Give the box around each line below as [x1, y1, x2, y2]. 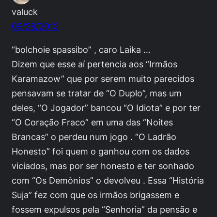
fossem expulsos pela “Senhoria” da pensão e [12, 203, 197, 215]
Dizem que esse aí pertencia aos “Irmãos [12, 58, 177, 69]
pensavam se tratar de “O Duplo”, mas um [12, 87, 182, 98]
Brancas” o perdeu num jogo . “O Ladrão [12, 131, 176, 142]
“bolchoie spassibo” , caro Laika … [12, 44, 151, 55]
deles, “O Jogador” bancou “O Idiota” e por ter [12, 102, 201, 113]
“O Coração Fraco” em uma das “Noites [12, 116, 173, 127]
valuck [12, 6, 38, 17]
